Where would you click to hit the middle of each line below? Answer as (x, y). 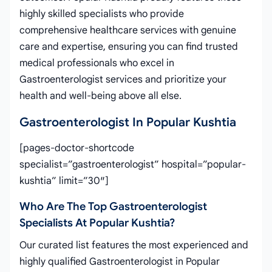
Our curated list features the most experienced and (134, 245)
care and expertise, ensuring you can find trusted (129, 47)
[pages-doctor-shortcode (77, 148)
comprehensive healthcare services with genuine (128, 30)
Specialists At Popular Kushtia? (97, 223)
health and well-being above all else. (100, 96)
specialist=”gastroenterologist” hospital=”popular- (133, 165)
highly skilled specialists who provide (102, 14)
